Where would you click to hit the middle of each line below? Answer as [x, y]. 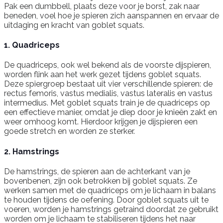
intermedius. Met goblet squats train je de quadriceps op [107, 103]
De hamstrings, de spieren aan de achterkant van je [97, 171]
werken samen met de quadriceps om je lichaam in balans [110, 190]
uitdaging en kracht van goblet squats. [74, 25]
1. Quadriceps [32, 45]
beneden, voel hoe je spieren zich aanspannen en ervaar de [111, 15]
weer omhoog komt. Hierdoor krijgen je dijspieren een [101, 122]
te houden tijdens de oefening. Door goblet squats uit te [106, 200]
